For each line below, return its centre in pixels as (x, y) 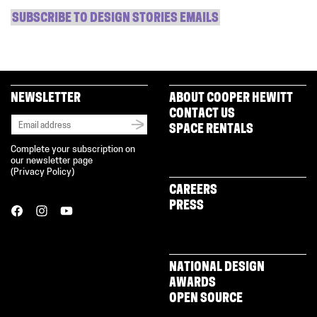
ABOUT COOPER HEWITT (231, 98)
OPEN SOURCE (206, 299)
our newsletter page (52, 161)
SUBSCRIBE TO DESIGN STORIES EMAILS (115, 18)
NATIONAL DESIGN (217, 267)
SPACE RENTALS (211, 129)
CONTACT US (202, 114)
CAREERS (193, 191)
